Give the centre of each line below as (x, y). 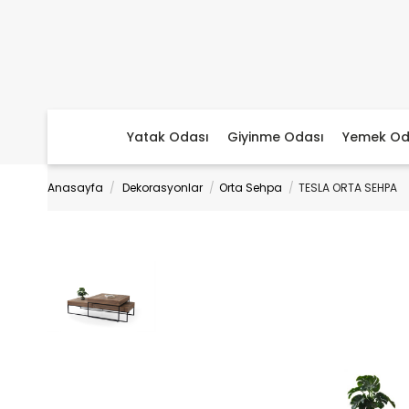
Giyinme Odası (276, 137)
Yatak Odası (168, 137)
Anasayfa (75, 188)
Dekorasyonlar (163, 188)
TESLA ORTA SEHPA (348, 188)
